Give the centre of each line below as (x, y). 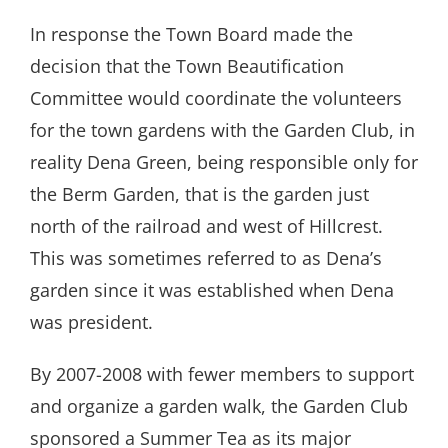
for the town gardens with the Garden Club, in (222, 130)
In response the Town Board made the (191, 34)
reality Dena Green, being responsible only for (224, 162)
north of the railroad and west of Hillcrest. (206, 226)
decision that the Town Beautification (187, 66)
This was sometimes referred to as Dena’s (206, 258)
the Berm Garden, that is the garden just (199, 194)
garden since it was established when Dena (212, 290)
